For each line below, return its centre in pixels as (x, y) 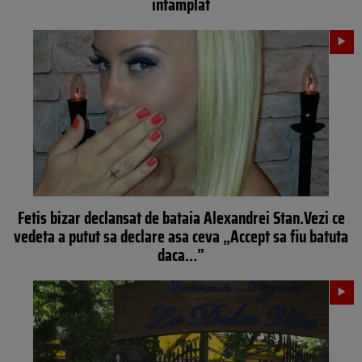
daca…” (181, 255)
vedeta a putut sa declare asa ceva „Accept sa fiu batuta (181, 236)
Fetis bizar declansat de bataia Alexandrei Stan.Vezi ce (181, 217)
